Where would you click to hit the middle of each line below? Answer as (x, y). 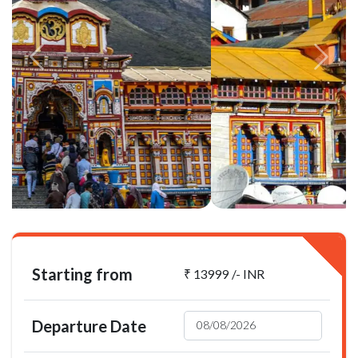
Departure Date (89, 326)
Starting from (82, 274)
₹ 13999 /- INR (224, 274)
